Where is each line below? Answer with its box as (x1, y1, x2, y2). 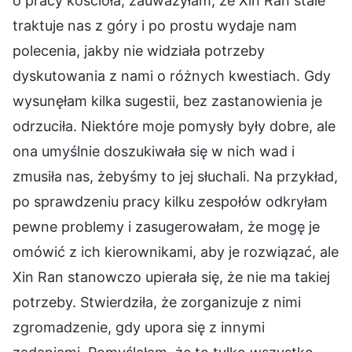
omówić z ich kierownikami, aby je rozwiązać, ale (13, 243, 339, 260)
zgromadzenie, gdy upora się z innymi (13, 318, 265, 335)
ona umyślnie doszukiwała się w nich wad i (13, 142, 295, 159)
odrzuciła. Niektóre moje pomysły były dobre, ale (13, 117, 335, 134)
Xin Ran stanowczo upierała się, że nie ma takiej (13, 268, 330, 285)
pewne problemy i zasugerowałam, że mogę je (13, 218, 320, 235)
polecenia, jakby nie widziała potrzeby (13, 42, 265, 59)
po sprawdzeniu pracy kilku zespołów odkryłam (13, 192, 328, 210)
